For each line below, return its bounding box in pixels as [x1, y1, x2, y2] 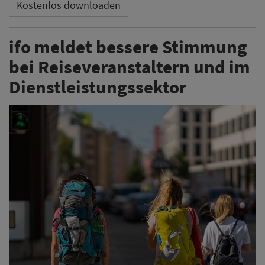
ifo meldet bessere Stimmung [9, 35, 247, 59]
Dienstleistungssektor [9, 75, 186, 99]
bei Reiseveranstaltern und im [9, 55, 250, 79]
